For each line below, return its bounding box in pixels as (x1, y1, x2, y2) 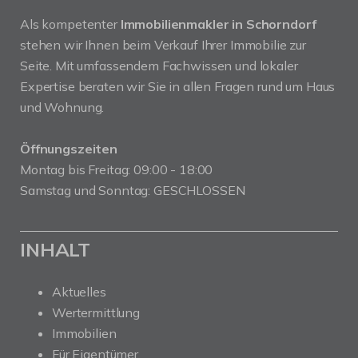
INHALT (20, 237, 91, 261)
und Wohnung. (20, 99, 105, 115)
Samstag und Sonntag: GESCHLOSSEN (20, 182, 245, 198)
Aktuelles (52, 284, 106, 300)
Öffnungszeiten (20, 141, 117, 157)
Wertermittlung (52, 304, 140, 320)
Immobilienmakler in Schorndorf (120, 16, 316, 32)
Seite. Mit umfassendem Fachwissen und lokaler (20, 58, 298, 74)
